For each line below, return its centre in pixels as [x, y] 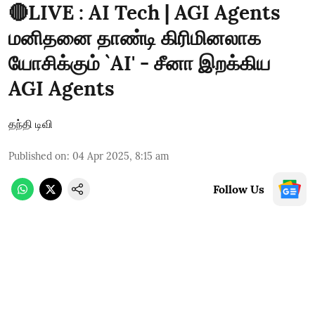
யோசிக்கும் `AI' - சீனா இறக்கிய [140, 63]
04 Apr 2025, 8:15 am [121, 156]
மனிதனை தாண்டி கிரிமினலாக [135, 38]
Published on [38, 156]
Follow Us [239, 189]
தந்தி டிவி [31, 123]
